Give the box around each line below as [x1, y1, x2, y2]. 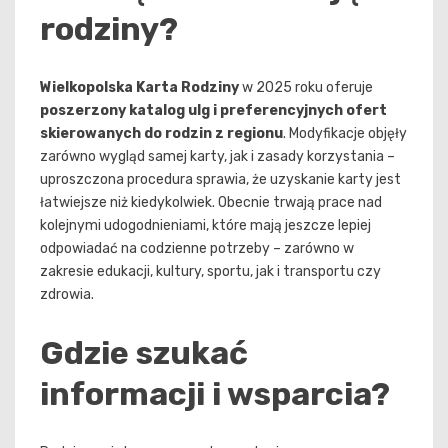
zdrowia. [40, 286, 94, 304]
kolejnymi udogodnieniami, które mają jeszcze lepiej [40, 217, 371, 235]
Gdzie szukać [40, 333, 248, 372]
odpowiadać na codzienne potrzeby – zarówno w [40, 240, 354, 258]
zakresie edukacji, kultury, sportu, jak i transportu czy [40, 263, 381, 281]
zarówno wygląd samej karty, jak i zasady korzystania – [40, 148, 395, 166]
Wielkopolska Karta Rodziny [40, 79, 239, 97]
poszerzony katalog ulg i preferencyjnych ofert [40, 102, 387, 120]
